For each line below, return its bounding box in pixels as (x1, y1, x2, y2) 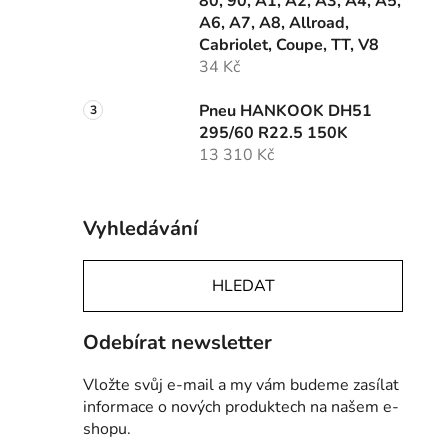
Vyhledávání (83, 214, 198, 242)
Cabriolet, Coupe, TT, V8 (199, 33, 379, 56)
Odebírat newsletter (83, 328, 272, 356)
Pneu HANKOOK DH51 (199, 99, 372, 122)
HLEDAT (211, 274, 275, 297)
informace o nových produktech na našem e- (83, 395, 399, 418)
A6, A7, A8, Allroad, (199, 11, 349, 34)
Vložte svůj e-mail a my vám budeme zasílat (83, 373, 399, 396)
